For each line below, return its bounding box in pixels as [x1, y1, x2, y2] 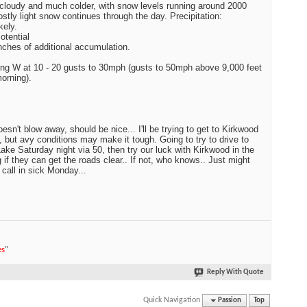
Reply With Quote [207, 269, 264, 277]
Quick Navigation [143, 295, 201, 304]
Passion [218, 296, 242, 304]
